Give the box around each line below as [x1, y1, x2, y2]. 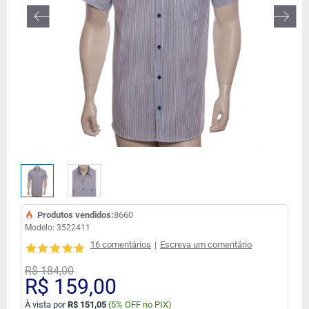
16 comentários [90, 239, 151, 250]
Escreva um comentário [159, 239, 252, 250]
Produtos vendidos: [37, 210, 114, 220]
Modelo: [25, 223, 54, 232]
